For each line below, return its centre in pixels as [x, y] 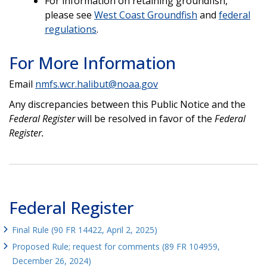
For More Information [92, 62]
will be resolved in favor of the [145, 118]
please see [69, 15]
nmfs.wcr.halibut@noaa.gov [97, 84]
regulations [71, 29]
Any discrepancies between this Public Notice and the [127, 104]
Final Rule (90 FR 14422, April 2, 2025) [85, 229]
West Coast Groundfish [146, 15]
